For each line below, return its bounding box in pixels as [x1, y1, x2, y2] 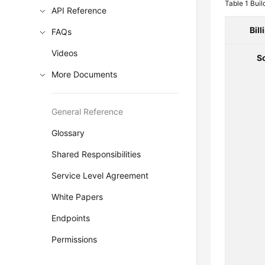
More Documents [51, 69, 118, 79]
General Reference [51, 106, 124, 117]
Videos [51, 48, 78, 58]
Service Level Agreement [51, 170, 149, 180]
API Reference [51, 5, 107, 15]
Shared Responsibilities [51, 149, 141, 159]
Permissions [51, 234, 98, 244]
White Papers [51, 192, 104, 202]
